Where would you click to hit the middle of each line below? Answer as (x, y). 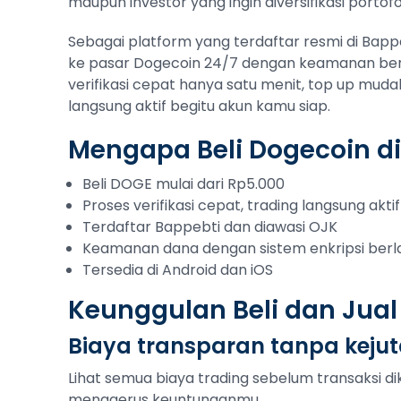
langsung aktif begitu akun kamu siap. (199, 106)
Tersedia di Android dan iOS (178, 270)
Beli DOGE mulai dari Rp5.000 (183, 184)
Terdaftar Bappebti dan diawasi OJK (210, 227)
